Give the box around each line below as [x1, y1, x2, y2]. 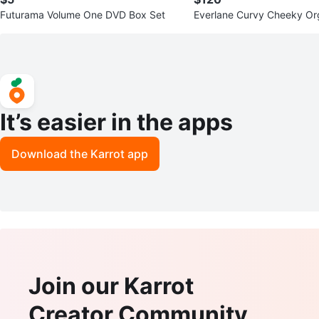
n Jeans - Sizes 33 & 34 [194, 22, 305, 35]
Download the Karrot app [11, 146, 148, 161]
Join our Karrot [28, 271, 194, 300]
